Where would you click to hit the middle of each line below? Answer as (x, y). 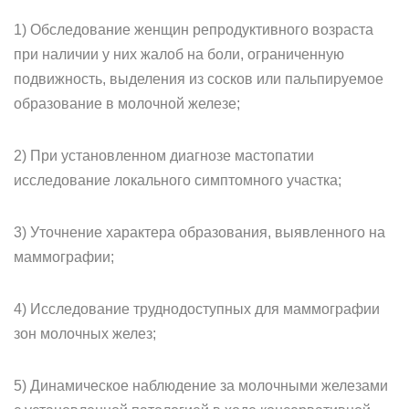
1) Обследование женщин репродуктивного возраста (194, 30)
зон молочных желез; (85, 334)
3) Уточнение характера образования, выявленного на (199, 232)
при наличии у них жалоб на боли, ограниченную (179, 54)
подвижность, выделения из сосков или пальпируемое (199, 79)
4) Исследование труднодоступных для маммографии (197, 309)
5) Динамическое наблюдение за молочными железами (201, 386)
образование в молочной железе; (127, 104)
